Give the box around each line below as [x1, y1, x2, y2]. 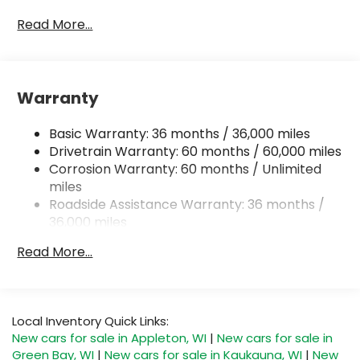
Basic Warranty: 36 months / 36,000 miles [49, 124, 311, 143]
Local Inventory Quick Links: [12, 313, 169, 330]
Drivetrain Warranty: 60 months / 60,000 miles [49, 141, 342, 161]
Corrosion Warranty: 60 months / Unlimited [49, 159, 322, 178]
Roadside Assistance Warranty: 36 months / [49, 194, 325, 214]
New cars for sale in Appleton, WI [12, 329, 207, 347]
